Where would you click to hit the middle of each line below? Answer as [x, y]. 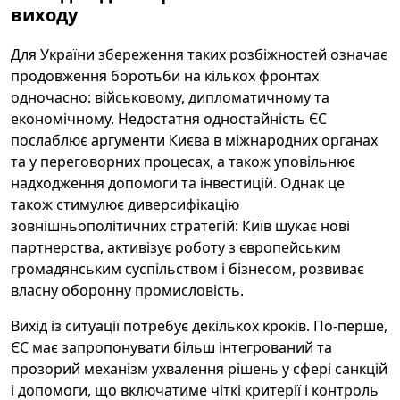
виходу [44, 15]
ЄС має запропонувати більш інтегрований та [171, 347]
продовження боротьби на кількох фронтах [165, 76]
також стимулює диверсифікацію [125, 204]
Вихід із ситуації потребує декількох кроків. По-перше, [199, 326]
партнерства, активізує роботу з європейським [176, 247]
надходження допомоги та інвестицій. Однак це [178, 183]
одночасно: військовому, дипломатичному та [170, 97]
